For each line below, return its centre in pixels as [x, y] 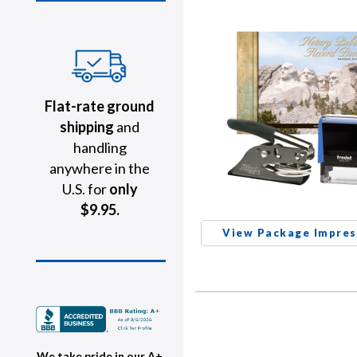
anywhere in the [100, 168]
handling [100, 147]
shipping [87, 127]
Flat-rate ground [100, 106]
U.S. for [85, 189]
